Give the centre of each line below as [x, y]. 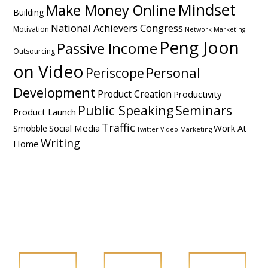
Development [55, 92]
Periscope [115, 73]
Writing [61, 143]
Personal [173, 73]
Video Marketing [186, 130]
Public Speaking [126, 111]
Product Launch [45, 112]
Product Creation [135, 94]
